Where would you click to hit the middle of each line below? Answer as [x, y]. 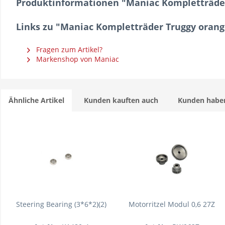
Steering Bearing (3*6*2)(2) [61, 204]
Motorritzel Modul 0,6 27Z [172, 204]
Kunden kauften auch [121, 100]
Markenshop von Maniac [77, 59]
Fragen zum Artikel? [68, 49]
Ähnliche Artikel [36, 100]
